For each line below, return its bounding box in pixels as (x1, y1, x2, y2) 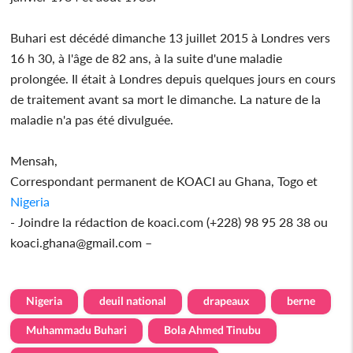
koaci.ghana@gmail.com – (10, 234, 153, 250)
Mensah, (10, 152, 58, 168)
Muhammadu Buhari (26, 322, 128, 336)
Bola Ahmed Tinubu (164, 322, 262, 336)
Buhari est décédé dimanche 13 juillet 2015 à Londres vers (10, 29, 331, 45)
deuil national (99, 293, 167, 307)
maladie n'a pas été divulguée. (10, 111, 174, 127)
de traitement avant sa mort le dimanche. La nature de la (10, 91, 321, 106)
